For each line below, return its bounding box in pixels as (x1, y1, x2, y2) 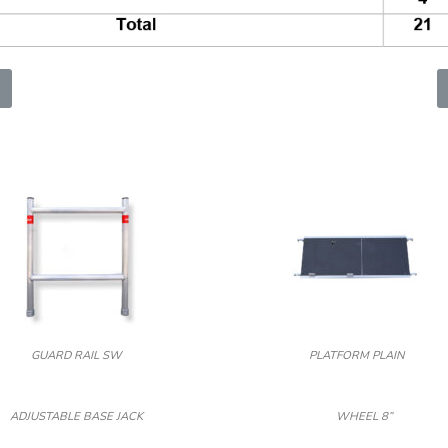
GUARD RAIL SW (30, 348, 122, 364)
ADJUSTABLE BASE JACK (9, 409, 143, 425)
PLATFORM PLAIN (308, 348, 404, 364)
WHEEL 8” (336, 409, 392, 425)
